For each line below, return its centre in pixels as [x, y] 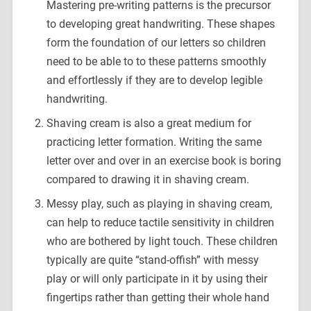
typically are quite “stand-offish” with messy [152, 260]
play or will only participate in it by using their [157, 279]
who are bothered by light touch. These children [162, 242]
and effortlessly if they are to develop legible [154, 81]
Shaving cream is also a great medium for [149, 124]
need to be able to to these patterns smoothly [156, 62]
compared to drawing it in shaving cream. [148, 180]
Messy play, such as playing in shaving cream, [159, 204]
